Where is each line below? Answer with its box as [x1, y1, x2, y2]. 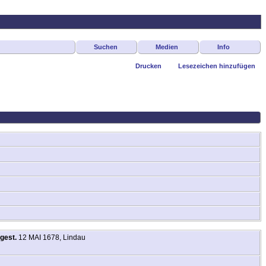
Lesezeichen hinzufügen [178, 62, 255, 70]
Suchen [94, 43, 118, 50]
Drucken [135, 62, 161, 70]
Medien [156, 43, 178, 50]
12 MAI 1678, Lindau [17, 233, 85, 242]
